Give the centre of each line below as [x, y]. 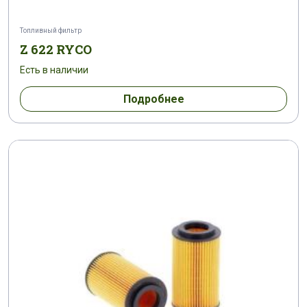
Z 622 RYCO [56, 49]
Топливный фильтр [51, 30]
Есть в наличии [54, 70]
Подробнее [153, 99]
